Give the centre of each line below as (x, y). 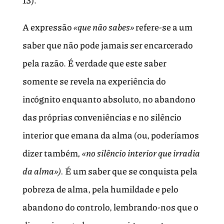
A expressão (48, 27)
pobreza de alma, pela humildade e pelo (100, 189)
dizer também (50, 153)
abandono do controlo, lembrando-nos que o (110, 207)
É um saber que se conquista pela (130, 171)
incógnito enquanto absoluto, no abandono (109, 99)
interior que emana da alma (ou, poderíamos (110, 135)
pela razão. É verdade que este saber (94, 63)
